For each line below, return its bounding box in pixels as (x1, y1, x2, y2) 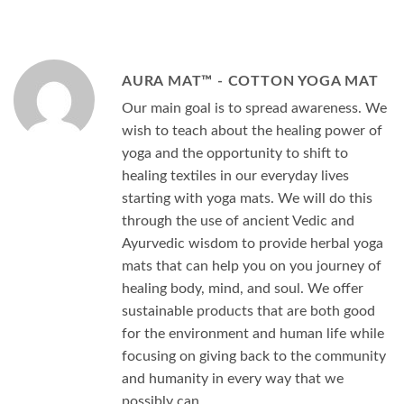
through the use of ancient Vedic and (122, 214, 354, 229)
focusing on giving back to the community (122, 349, 386, 364)
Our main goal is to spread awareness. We (122, 101, 387, 116)
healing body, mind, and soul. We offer (122, 281, 363, 297)
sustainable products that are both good (122, 304, 375, 319)
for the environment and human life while (122, 326, 384, 342)
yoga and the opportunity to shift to (122, 146, 348, 161)
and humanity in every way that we (122, 372, 344, 387)
